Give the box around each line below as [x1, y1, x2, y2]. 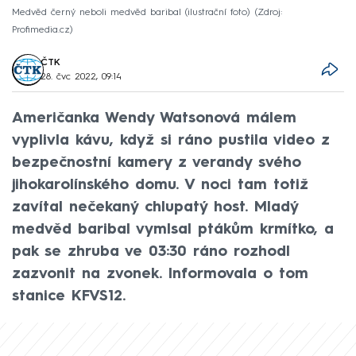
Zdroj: [257, 7, 282, 17]
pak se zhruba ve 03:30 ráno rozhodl [12, 244, 290, 259]
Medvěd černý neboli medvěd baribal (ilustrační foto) [12, 7, 250, 17]
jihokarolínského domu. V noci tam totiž [12, 177, 308, 192]
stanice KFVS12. [12, 288, 126, 304]
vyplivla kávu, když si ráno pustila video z [12, 133, 330, 148]
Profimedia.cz [12, 25, 70, 35]
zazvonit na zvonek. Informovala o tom [12, 266, 308, 281]
